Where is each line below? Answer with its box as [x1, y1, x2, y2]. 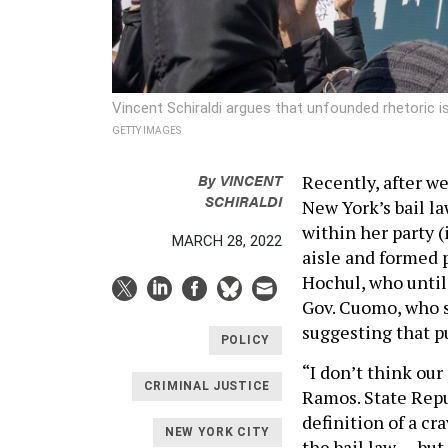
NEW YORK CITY [164, 425, 270, 440]
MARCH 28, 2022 [172, 231, 282, 250]
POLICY [220, 333, 270, 348]
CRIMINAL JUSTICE [143, 379, 270, 394]
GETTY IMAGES [112, 124, 181, 136]
